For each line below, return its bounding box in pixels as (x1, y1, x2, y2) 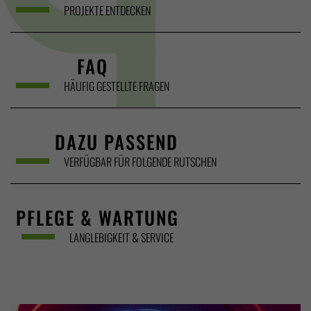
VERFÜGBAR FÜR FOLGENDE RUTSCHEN (62, 153, 217, 171)
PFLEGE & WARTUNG (16, 203, 180, 232)
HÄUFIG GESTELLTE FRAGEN (62, 78, 170, 95)
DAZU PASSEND (54, 128, 178, 156)
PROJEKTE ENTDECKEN (62, 2, 151, 19)
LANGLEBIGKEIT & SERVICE (67, 229, 174, 246)
